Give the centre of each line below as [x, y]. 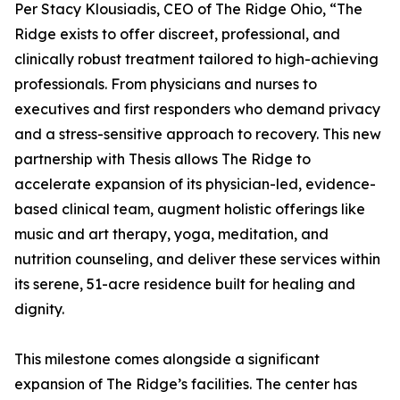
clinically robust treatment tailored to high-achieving [196, 59]
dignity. [39, 309]
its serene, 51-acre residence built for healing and [185, 284]
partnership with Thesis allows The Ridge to [162, 159]
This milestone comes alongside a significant [167, 359]
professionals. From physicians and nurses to [166, 84]
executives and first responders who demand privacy [197, 109]
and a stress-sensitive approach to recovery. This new [198, 134]
